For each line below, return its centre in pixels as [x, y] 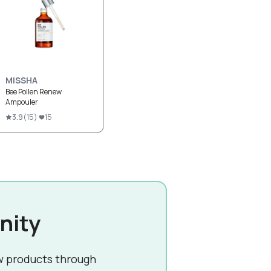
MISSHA [21, 80]
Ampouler [22, 102]
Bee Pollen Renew [34, 92]
